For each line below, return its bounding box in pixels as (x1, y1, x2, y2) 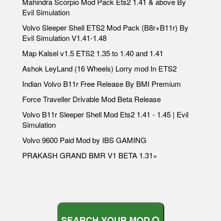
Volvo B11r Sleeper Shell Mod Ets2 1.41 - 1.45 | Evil (22, 109, 188, 119)
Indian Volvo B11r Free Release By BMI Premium (22, 78, 181, 89)
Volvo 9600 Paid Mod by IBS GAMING (22, 135, 147, 145)
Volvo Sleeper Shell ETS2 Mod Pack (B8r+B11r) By (22, 22, 188, 33)
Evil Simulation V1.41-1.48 (22, 33, 107, 43)
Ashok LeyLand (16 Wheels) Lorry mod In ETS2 (22, 63, 177, 74)
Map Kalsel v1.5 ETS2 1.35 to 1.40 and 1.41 (22, 48, 163, 58)
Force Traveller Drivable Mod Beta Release (22, 94, 161, 104)
